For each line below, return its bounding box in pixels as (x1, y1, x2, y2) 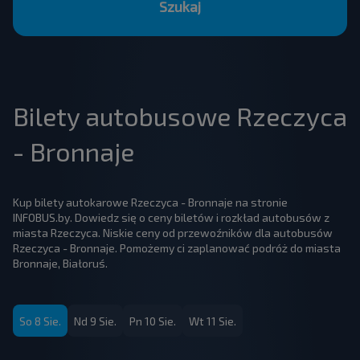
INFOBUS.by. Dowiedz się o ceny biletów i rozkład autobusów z (13, 211, 329, 224)
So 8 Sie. (19, 313, 61, 328)
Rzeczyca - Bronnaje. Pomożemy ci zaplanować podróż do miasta (13, 241, 341, 255)
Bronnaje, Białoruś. (13, 256, 108, 270)
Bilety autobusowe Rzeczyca (13, 100, 347, 131)
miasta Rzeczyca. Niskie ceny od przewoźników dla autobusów (13, 226, 333, 239)
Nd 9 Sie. (74, 313, 117, 328)
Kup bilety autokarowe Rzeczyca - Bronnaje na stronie (13, 195, 288, 209)
